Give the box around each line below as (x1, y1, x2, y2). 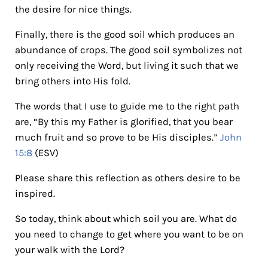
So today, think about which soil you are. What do (14, 212, 237, 224)
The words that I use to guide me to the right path (14, 100, 239, 112)
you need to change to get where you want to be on (14, 228, 243, 240)
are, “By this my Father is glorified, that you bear (14, 115, 233, 127)
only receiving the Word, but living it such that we (14, 59, 239, 71)
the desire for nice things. (14, 3, 132, 15)
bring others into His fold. (14, 75, 130, 87)
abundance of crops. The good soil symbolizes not (14, 44, 242, 56)
